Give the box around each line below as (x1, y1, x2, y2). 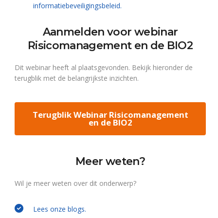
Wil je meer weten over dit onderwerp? (15, 179, 136, 188)
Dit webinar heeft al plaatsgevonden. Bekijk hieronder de (15, 63, 193, 72)
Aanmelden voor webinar (42, 25, 178, 38)
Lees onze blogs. (33, 204, 88, 214)
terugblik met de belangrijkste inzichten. (15, 73, 139, 83)
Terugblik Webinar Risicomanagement (32, 109, 188, 120)
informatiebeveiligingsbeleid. (33, 1, 122, 10)
